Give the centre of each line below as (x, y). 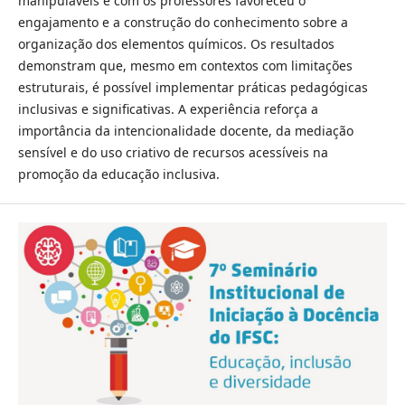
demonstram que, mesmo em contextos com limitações (185, 65)
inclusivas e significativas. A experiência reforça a (168, 108)
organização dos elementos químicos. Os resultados (176, 43)
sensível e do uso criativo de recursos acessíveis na (173, 152)
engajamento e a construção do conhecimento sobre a (183, 22)
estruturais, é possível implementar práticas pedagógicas (193, 87)
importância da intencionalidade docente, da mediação (185, 130)
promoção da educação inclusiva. (118, 174)
